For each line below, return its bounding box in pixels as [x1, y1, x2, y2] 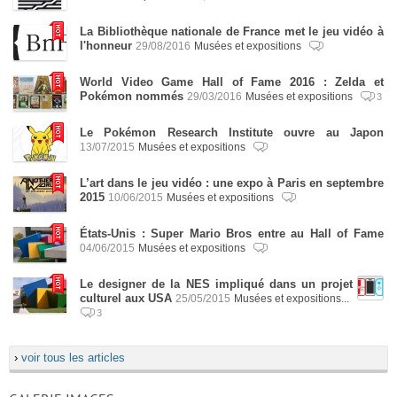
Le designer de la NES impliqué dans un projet [80, 277, 353, 291]
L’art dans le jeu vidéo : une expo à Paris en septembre [80, 176, 384, 190]
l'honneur [80, 39, 136, 52]
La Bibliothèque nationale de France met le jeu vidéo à [80, 25, 384, 38]
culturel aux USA [80, 292, 172, 305]
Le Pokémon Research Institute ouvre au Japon [80, 126, 384, 139]
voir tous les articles [21, 351, 125, 364]
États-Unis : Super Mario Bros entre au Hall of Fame [80, 227, 384, 240]
